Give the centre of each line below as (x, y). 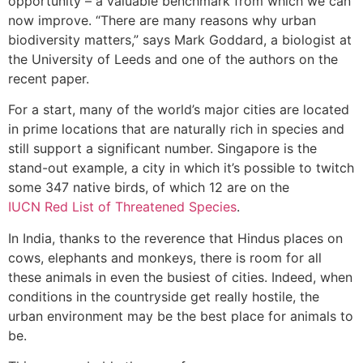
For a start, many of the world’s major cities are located (179, 110)
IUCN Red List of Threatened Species (122, 207)
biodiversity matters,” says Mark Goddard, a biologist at (180, 39)
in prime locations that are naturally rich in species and (176, 129)
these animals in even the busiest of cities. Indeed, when (180, 277)
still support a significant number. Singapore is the (162, 149)
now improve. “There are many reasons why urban (162, 20)
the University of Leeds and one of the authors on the (173, 59)
